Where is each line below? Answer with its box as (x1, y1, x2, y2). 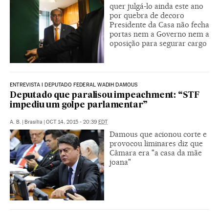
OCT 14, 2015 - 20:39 (46, 119, 98, 126)
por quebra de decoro (109, 11, 184, 21)
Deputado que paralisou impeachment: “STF (10, 91, 199, 100)
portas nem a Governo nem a (109, 29, 209, 39)
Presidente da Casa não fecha (109, 20, 209, 30)
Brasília (24, 119, 43, 126)
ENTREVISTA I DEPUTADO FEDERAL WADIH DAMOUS (10, 82, 138, 88)
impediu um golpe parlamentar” (10, 101, 148, 110)
